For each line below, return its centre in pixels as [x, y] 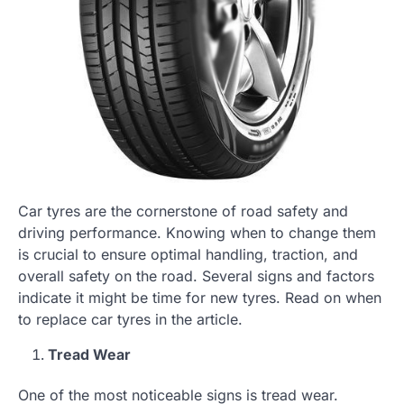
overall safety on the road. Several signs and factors [196, 275]
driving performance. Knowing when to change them [197, 232]
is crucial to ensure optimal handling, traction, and [188, 254]
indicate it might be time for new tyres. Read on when [200, 297]
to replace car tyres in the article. [133, 319]
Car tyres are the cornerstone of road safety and [183, 211]
